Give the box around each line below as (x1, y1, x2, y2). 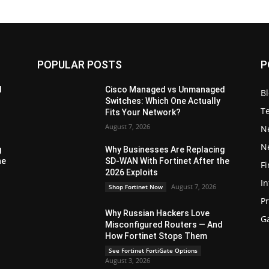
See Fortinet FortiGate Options (109, 246, 198, 255)
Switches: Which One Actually (105, 96, 221, 106)
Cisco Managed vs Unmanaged (105, 85, 226, 94)
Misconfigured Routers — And (105, 220, 223, 229)
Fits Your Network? (105, 107, 181, 117)
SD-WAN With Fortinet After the (105, 156, 230, 166)
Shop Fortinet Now (109, 183, 163, 191)
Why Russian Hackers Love (105, 208, 210, 218)
